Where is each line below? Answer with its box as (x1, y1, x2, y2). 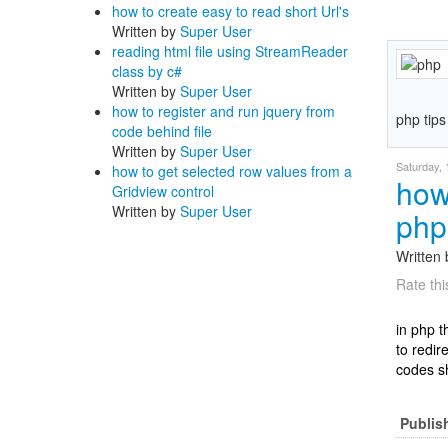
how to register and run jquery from (112, 101, 335, 121)
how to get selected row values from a (112, 161, 352, 181)
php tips (396, 109, 446, 129)
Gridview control (112, 181, 214, 201)
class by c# (112, 61, 182, 81)
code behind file (112, 121, 212, 141)
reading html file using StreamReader (112, 41, 348, 61)
